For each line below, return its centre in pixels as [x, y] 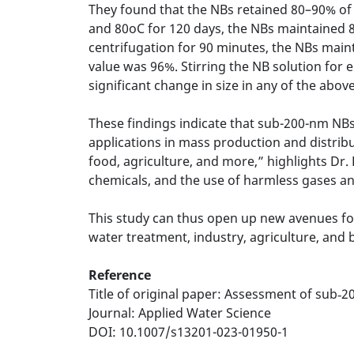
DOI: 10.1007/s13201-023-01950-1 [188, 332]
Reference [120, 275]
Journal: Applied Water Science [180, 313]
